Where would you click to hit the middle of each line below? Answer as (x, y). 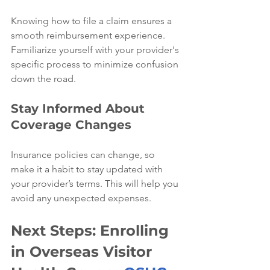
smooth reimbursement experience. (89, 35)
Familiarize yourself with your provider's (96, 49)
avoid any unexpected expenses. (81, 198)
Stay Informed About (80, 108)
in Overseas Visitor (83, 251)
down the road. (43, 78)
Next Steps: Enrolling (92, 230)
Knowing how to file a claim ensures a (93, 20)
